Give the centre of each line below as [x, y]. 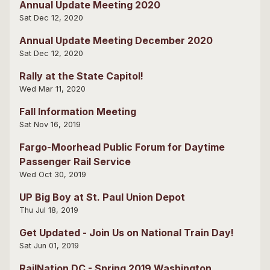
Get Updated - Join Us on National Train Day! [127, 232]
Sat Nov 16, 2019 [50, 124]
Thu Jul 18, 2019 [49, 210]
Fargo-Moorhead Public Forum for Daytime [122, 147]
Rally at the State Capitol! [81, 76]
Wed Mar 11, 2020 [52, 89]
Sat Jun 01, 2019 [49, 245]
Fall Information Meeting [78, 111]
